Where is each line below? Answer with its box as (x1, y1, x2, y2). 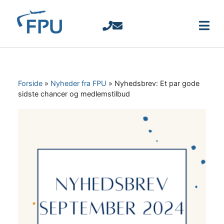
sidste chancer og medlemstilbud (17, 89, 130, 98)
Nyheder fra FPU (50, 78, 106, 87)
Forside (17, 78, 42, 87)
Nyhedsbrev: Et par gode (114, 78, 199, 87)
